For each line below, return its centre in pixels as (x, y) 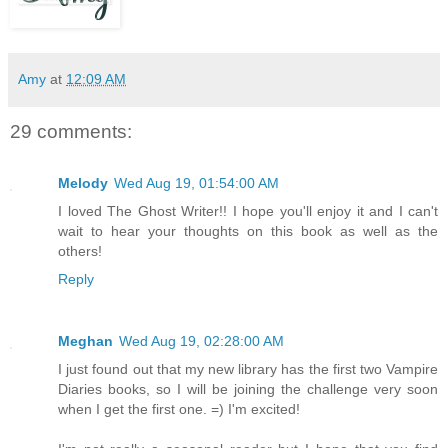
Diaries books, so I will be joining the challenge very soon (248, 389)
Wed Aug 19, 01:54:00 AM (196, 183)
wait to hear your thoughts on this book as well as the (248, 231)
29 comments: (71, 131)
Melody (83, 183)
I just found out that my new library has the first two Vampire (248, 369)
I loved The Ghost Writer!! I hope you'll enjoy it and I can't (248, 211)
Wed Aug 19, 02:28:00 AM (201, 341)
